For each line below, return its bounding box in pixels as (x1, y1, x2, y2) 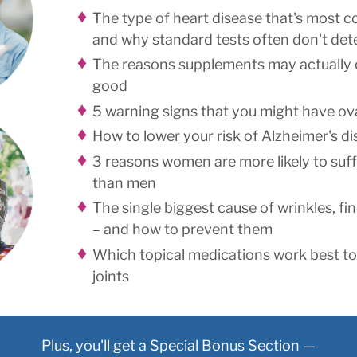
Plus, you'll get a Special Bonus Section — (41, 337, 316, 355)
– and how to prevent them (92, 221, 273, 238)
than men (92, 174, 156, 191)
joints (92, 267, 129, 284)
